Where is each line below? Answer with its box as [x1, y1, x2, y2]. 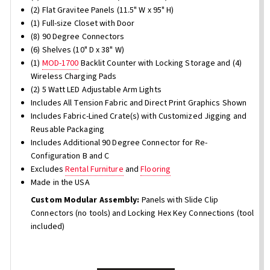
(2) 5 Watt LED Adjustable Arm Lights [31, 84, 162, 96]
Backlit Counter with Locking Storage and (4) [78, 57, 242, 70]
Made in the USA [31, 177, 90, 189]
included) [31, 221, 65, 233]
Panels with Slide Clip [141, 194, 218, 207]
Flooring [140, 163, 171, 176]
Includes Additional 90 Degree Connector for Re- [31, 137, 207, 149]
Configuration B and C [31, 150, 110, 163]
